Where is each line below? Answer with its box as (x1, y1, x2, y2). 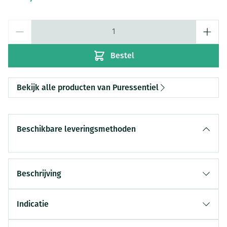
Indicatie (17, 199, 49, 209)
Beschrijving (17, 169, 61, 178)
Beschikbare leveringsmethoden (17, 124, 136, 134)
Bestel (110, 51, 134, 60)
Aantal (8, 21, 31, 29)
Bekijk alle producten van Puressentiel (17, 83, 159, 92)
